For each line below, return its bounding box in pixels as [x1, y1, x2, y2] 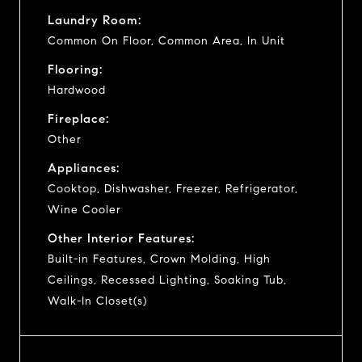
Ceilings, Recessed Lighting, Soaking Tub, [48, 272, 287, 287]
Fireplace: [48, 111, 109, 126]
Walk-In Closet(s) [48, 293, 147, 308]
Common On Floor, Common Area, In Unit [48, 33, 285, 48]
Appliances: [48, 160, 120, 175]
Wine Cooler [48, 202, 121, 217]
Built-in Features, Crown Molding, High [48, 251, 271, 266]
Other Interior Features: [48, 230, 195, 246]
